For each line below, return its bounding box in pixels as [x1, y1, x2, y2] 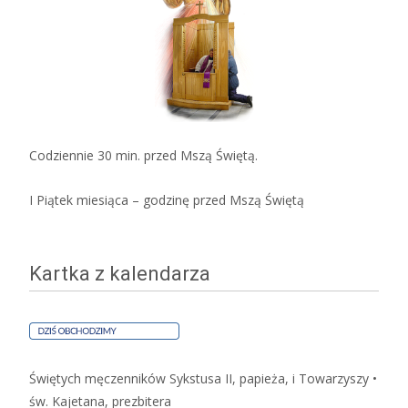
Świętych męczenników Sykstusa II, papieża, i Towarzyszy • [29, 370, 377, 388]
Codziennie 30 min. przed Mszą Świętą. [29, 147, 258, 165]
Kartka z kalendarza [29, 262, 210, 286]
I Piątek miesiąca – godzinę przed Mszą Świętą [29, 191, 304, 209]
